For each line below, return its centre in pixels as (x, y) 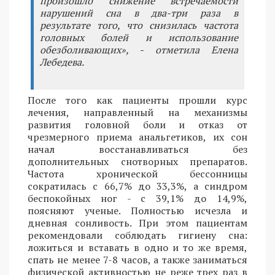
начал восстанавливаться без (137, 149)
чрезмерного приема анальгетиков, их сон (137, 137)
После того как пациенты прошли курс (137, 100)
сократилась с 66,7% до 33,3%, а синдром (137, 186)
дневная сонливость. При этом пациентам (137, 223)
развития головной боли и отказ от (137, 124)
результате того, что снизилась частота (139, 25)
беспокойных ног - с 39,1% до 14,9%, (137, 198)
